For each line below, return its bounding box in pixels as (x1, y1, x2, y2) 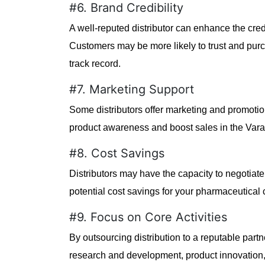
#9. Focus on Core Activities (69, 209, 227, 224)
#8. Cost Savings (69, 146, 164, 160)
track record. (69, 58, 121, 69)
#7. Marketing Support (69, 82, 194, 96)
